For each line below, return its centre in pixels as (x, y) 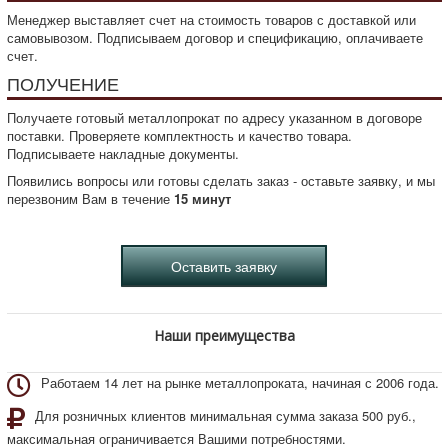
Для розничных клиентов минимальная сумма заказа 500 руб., (225, 415)
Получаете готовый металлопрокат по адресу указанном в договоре (214, 117)
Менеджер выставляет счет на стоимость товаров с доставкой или (211, 19)
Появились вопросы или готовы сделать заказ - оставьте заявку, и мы (220, 180)
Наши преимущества (224, 335)
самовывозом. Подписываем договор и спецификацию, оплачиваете (214, 37)
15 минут (202, 198)
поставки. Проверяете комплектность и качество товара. (179, 135)
